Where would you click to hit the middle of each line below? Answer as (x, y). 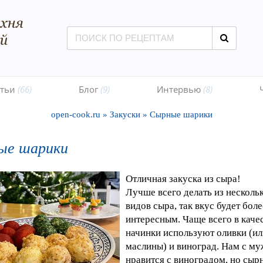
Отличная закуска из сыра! (183, 179)
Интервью (180, 89)
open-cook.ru (75, 114)
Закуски (125, 114)
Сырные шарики (181, 114)
